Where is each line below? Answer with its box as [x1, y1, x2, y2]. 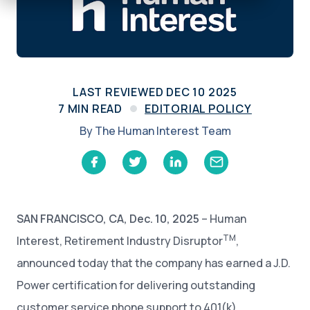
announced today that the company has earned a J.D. [17, 255, 291, 271]
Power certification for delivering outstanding [17, 277, 255, 293]
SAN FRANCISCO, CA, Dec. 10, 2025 [17, 210, 199, 226]
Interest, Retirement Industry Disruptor [17, 232, 223, 248]
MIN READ [64, 100, 123, 116]
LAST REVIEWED [72, 84, 167, 100]
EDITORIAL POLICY [145, 100, 252, 116]
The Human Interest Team [94, 122, 231, 138]
